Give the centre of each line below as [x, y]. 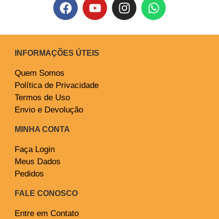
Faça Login [35, 150]
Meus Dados [38, 162]
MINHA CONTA [42, 130]
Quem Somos [40, 73]
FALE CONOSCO [46, 194]
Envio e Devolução [49, 110]
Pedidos [29, 174]
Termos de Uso [42, 98]
